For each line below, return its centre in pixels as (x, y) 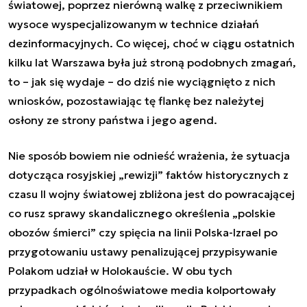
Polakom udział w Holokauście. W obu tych (120, 270)
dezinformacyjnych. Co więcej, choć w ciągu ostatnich (151, 43)
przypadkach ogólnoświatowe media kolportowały (142, 290)
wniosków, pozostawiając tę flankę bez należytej (136, 100)
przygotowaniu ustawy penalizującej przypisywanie (143, 251)
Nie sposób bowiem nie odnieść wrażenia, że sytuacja (149, 155)
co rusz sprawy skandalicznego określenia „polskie (142, 213)
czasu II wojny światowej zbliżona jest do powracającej (151, 194)
